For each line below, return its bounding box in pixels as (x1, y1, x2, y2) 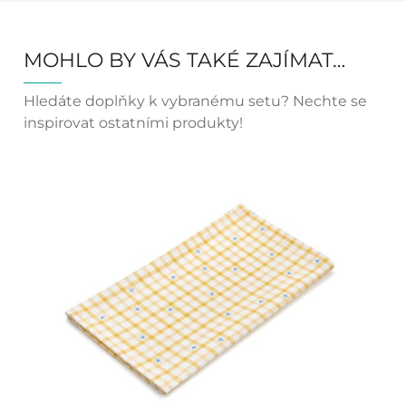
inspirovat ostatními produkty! (23, 114, 243, 132)
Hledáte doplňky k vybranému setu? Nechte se (23, 92, 367, 111)
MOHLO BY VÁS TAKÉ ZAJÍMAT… (23, 48, 345, 73)
